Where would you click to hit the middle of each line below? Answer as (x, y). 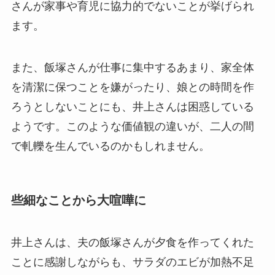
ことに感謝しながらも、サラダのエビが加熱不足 (132, 262)
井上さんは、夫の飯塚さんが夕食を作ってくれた (132, 243)
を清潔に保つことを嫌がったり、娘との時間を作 (132, 87)
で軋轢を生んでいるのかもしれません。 (110, 146)
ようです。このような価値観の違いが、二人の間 (132, 126)
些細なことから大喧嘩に (78, 200)
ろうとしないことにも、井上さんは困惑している (132, 107)
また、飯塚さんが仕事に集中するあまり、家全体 (132, 67)
